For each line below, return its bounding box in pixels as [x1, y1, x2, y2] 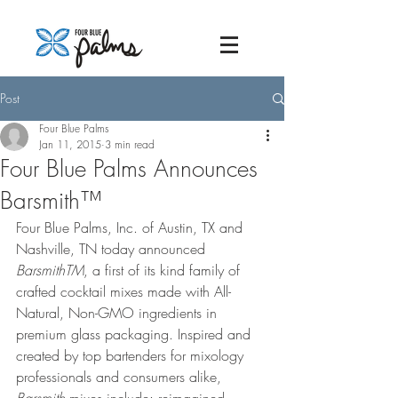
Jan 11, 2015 [39, 137, 101, 152]
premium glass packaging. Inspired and [16, 324, 255, 344]
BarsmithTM [16, 260, 84, 280]
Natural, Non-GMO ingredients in [16, 303, 221, 322]
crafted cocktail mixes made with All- [16, 282, 231, 301]
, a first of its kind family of [84, 260, 244, 280]
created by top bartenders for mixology [16, 346, 248, 365]
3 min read [105, 137, 155, 152]
